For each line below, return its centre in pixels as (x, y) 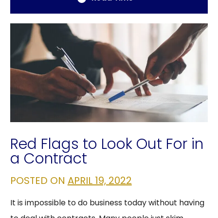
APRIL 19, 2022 (100, 181)
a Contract (48, 159)
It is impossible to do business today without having (107, 203)
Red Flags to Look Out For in (107, 144)
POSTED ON (39, 181)
